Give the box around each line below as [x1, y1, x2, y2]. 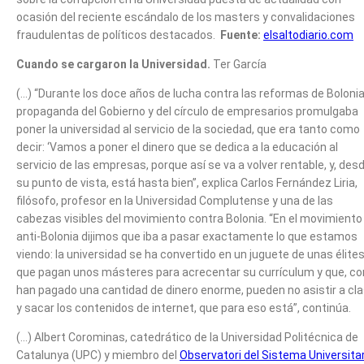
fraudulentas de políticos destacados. [16, 28, 220, 41]
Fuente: [220, 28, 263, 41]
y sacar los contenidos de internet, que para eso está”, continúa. [16, 301, 351, 314]
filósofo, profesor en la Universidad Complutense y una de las [16, 193, 333, 207]
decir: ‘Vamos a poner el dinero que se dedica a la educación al [16, 140, 338, 154]
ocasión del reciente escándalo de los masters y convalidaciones [16, 10, 355, 24]
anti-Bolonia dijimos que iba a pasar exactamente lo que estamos [16, 229, 357, 243]
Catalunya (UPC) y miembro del [16, 348, 180, 362]
